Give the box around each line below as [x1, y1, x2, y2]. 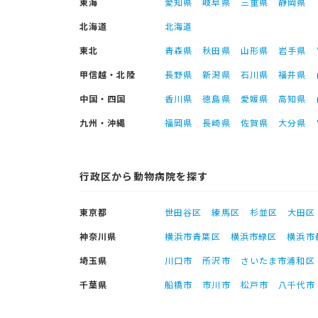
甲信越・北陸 [79, 68, 136, 80]
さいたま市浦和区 [240, 254, 315, 266]
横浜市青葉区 [165, 230, 221, 242]
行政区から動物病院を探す [79, 169, 209, 183]
